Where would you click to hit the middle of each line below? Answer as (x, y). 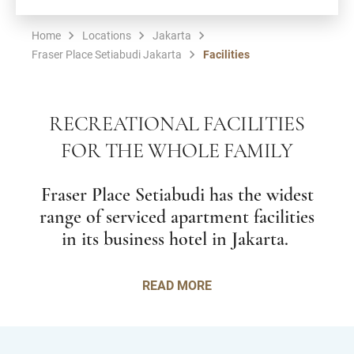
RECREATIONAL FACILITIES (177, 125)
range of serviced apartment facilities (177, 218)
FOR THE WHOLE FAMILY (177, 152)
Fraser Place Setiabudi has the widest (177, 196)
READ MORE (177, 285)
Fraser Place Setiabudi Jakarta (107, 54)
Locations (107, 35)
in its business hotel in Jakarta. (177, 240)
